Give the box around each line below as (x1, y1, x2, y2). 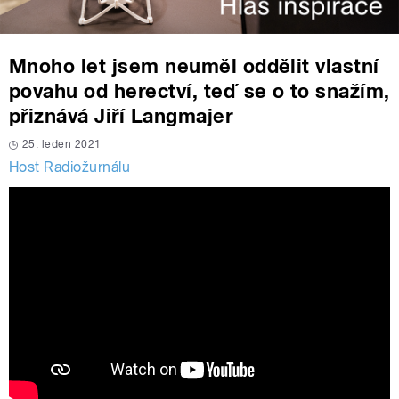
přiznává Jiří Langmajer (9, 103, 233, 127)
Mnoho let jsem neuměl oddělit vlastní (9, 53, 379, 77)
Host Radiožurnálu (9, 158, 131, 175)
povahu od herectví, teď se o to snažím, (9, 78, 390, 102)
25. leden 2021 (22, 137, 102, 151)
